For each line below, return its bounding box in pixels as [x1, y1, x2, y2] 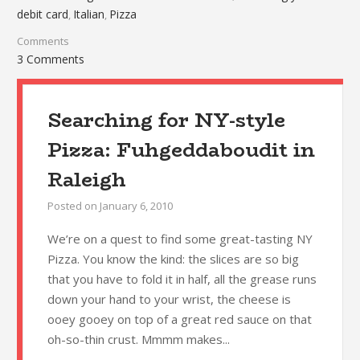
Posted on [47, 198, 100, 214]
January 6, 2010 [99, 198, 173, 214]
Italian [72, 6, 104, 22]
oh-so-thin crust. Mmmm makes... [47, 331, 230, 348]
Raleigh [47, 165, 126, 195]
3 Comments [16, 51, 84, 67]
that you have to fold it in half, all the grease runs [47, 271, 317, 288]
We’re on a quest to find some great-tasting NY [47, 231, 313, 247]
